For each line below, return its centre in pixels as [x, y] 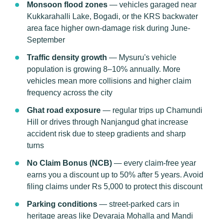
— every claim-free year [154, 163]
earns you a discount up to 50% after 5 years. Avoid [115, 175]
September [46, 40]
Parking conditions [62, 204]
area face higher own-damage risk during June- [109, 28]
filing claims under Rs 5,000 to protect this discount [115, 186]
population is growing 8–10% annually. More [104, 69]
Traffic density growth [67, 57]
